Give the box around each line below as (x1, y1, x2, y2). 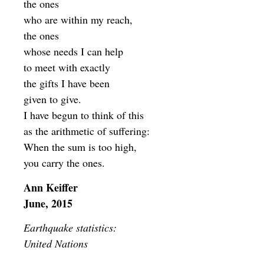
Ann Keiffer (24, 179, 78, 195)
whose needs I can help (24, 44, 123, 59)
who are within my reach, (24, 12, 133, 27)
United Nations (24, 236, 88, 251)
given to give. (24, 92, 81, 107)
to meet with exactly (24, 60, 110, 75)
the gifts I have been (24, 76, 110, 91)
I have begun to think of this (24, 108, 144, 123)
